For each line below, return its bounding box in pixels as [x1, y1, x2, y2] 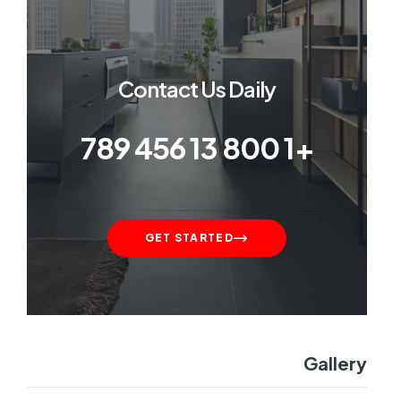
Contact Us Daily [118, 74, 276, 102]
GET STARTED [144, 231, 235, 245]
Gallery [303, 352, 367, 375]
